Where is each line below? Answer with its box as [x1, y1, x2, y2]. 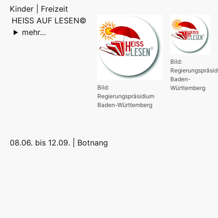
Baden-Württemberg [97, 101, 152, 109]
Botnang [77, 137, 108, 147]
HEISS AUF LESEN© [12, 16, 87, 26]
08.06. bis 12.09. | [10, 137, 77, 147]
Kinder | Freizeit [10, 4, 68, 14]
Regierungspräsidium [97, 92, 154, 100]
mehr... [21, 27, 46, 37]
